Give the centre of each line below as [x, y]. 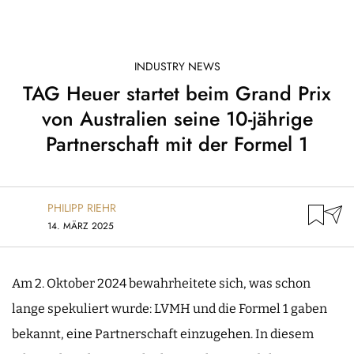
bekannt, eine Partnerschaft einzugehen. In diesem [163, 333]
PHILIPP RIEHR [82, 207]
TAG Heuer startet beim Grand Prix [177, 94]
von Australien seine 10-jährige [177, 119]
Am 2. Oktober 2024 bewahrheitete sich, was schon [161, 283]
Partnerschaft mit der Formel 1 [177, 144]
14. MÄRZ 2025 [81, 226]
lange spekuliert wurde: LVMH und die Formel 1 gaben [169, 308]
